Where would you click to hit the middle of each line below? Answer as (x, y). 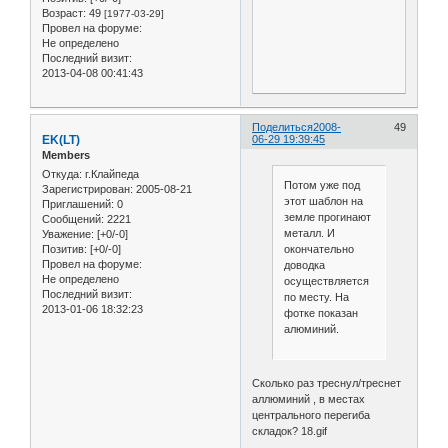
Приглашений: (78, 204)
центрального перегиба (311, 414)
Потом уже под (321, 184)
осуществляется (326, 280)
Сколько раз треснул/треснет (327, 382)
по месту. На (316, 296)
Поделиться (283, 126)
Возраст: (64, 12)
